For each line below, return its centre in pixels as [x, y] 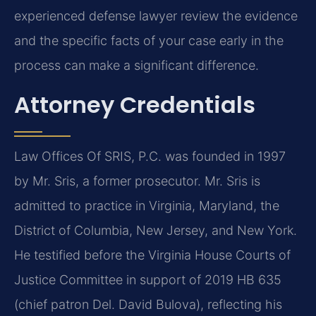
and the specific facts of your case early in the [149, 41]
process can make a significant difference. [136, 66]
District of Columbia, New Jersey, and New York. [156, 230]
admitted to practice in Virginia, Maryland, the [147, 205]
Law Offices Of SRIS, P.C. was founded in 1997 [150, 156]
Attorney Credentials [135, 104]
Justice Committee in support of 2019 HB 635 [148, 279]
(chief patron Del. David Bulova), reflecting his [148, 304]
